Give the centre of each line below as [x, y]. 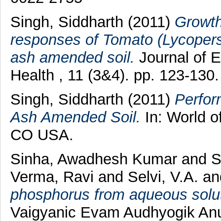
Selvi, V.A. [163, 177]
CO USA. [42, 135]
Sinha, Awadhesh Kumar [93, 159]
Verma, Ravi [52, 177]
